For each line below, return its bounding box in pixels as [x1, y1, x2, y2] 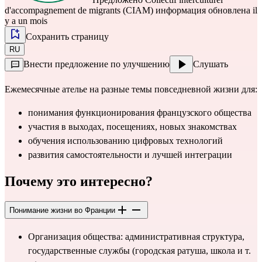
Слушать [193, 59, 228, 70]
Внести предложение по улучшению [23, 59, 170, 70]
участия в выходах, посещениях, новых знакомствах [28, 122, 237, 132]
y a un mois [5, 16, 47, 26]
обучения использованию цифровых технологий [28, 136, 223, 146]
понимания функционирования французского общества [28, 108, 251, 118]
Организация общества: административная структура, [28, 231, 244, 242]
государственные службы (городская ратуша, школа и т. [28, 245, 251, 256]
